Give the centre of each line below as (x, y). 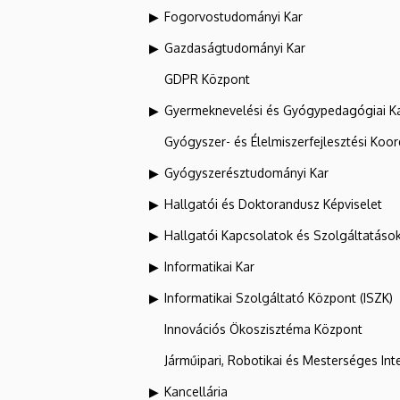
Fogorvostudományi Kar (233, 16)
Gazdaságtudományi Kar (235, 47)
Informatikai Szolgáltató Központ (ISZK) (279, 297)
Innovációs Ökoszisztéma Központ (263, 329)
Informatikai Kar (209, 266)
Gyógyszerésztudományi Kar (246, 172)
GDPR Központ (207, 79)
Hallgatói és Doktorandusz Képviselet (273, 204)
